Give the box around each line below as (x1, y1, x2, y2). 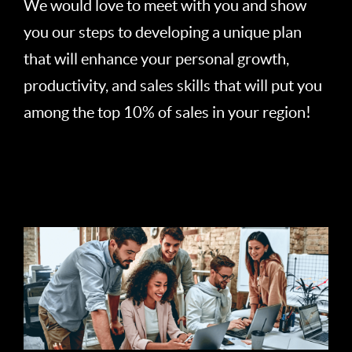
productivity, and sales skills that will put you (24, 76, 322, 94)
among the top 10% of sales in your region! (24, 103, 314, 121)
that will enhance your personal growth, (24, 49, 289, 68)
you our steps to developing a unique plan (24, 23, 302, 41)
